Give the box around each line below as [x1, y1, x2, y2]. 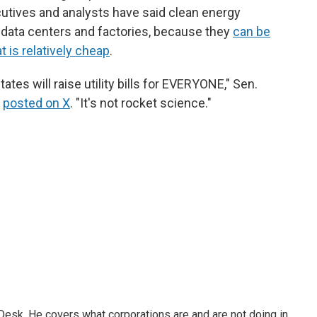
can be [233, 24, 270, 39]
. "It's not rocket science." [70, 96, 212, 110]
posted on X [3, 96, 70, 110]
